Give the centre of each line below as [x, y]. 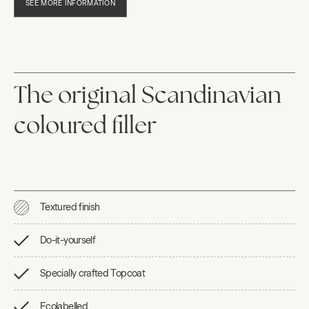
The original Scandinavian [148, 97]
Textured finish [70, 207]
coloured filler [88, 127]
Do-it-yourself [68, 240]
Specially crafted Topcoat [92, 273]
